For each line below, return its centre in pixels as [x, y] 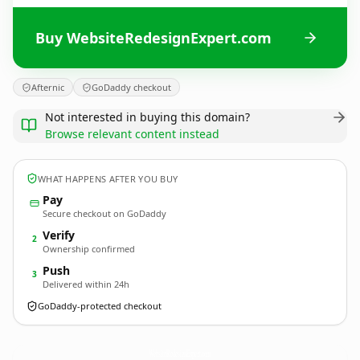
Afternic [48, 87]
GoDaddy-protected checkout [100, 306]
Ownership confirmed [89, 249]
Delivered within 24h [86, 284]
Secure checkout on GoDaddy [104, 213]
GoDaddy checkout [131, 87]
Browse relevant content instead [132, 134]
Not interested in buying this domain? [147, 117]
